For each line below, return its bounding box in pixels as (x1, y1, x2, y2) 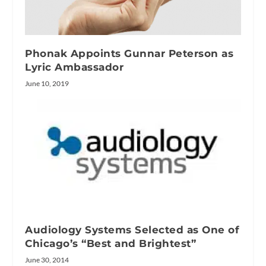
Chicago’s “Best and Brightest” (25, 237, 197, 249)
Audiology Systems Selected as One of (25, 223, 240, 236)
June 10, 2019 (25, 79, 69, 88)
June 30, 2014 (25, 255, 69, 264)
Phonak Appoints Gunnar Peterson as (25, 47, 234, 60)
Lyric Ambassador (25, 61, 124, 74)
